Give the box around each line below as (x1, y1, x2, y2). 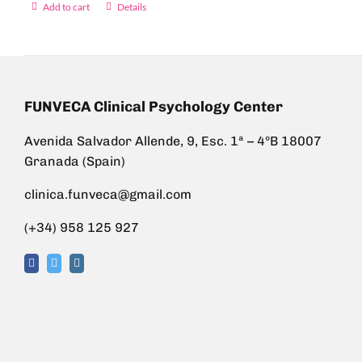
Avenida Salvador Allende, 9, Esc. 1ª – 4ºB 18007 (24, 133, 322, 149)
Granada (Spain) (24, 154, 125, 170)
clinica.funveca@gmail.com (24, 187, 192, 203)
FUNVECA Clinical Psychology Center (24, 98, 283, 116)
